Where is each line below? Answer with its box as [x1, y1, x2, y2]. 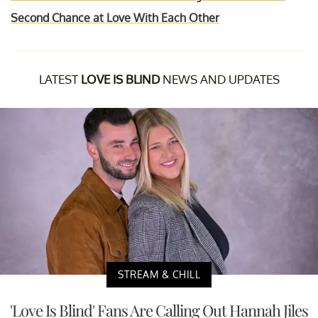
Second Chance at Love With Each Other [11, 10, 219, 25]
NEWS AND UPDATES [159, 71, 280, 87]
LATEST [38, 71, 81, 87]
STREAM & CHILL [118, 268, 200, 280]
